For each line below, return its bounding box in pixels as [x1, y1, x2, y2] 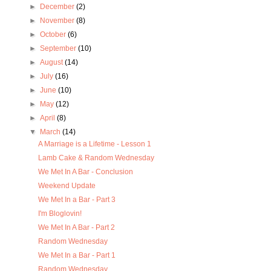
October [39, 30, 68, 39]
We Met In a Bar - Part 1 [38, 251, 116, 260]
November [39, 16, 76, 25]
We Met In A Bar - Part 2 [38, 223, 116, 232]
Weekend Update [38, 181, 96, 191]
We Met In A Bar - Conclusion [38, 168, 134, 177]
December [39, 2, 76, 11]
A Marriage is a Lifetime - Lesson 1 [38, 140, 152, 149]
